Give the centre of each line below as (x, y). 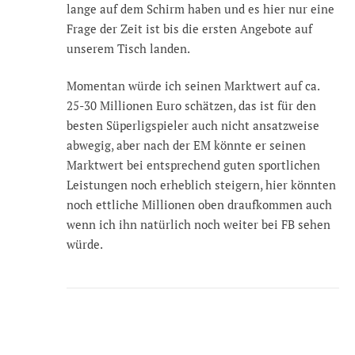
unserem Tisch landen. (128, 48)
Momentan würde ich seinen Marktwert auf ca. (193, 86)
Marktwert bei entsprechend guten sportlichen (193, 165)
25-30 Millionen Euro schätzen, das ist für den (191, 106)
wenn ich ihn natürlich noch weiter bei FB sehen (198, 225)
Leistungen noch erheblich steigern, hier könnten (201, 185)
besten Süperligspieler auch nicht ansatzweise (193, 126)
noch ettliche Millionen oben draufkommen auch (199, 205)
